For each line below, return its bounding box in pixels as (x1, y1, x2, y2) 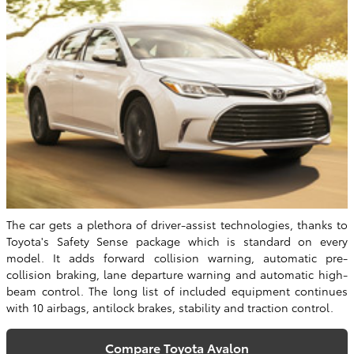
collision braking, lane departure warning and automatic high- (6, 266, 348, 283)
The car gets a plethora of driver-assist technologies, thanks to (6, 217, 348, 233)
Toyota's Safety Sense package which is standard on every (6, 233, 348, 250)
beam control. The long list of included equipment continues (6, 283, 348, 299)
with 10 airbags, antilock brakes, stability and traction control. (6, 299, 333, 316)
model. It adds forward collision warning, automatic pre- (6, 250, 348, 266)
